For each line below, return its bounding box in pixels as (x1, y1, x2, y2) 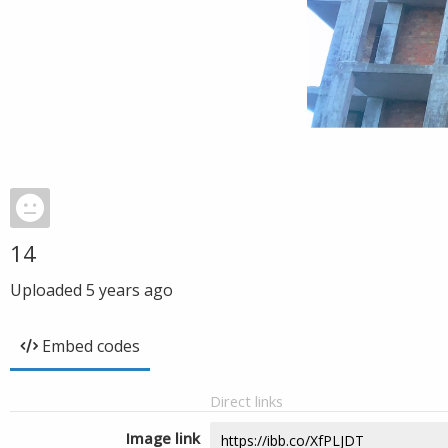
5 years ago (86, 279, 173, 301)
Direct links (210, 391, 283, 411)
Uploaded (10, 279, 86, 301)
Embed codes (42, 335, 140, 357)
